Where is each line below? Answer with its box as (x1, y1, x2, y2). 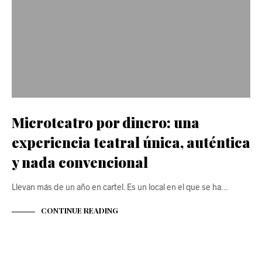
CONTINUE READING (41, 205, 118, 216)
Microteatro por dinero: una (12, 112, 199, 132)
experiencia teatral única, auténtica (12, 132, 250, 151)
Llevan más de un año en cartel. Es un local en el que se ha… (12, 181, 227, 192)
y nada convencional (12, 152, 148, 171)
